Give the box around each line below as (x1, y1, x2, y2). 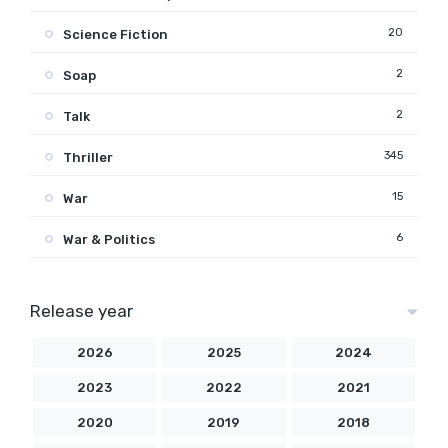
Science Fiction (63, 26, 168, 42)
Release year (30, 300, 133, 321)
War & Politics (63, 231, 155, 247)
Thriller (63, 149, 113, 165)
